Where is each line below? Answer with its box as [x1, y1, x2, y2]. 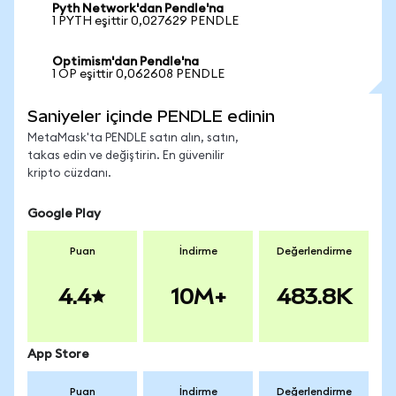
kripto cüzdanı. [27, 168, 111, 179]
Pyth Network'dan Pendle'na [52, 3, 224, 15]
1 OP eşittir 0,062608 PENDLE [52, 68, 225, 80]
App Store [27, 348, 89, 361]
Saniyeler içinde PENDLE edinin [27, 107, 275, 126]
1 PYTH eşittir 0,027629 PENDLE [52, 15, 239, 27]
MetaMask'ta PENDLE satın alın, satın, [27, 133, 239, 144]
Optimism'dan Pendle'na [52, 56, 199, 68]
